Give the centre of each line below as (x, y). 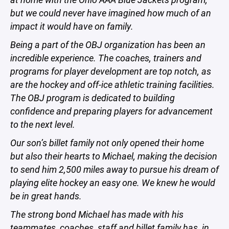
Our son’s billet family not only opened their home (107, 143)
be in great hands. (47, 196)
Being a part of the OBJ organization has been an (108, 45)
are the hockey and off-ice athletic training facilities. (112, 85)
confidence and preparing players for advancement (111, 111)
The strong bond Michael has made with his (97, 214)
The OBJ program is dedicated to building (93, 98)
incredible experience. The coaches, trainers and (106, 58)
